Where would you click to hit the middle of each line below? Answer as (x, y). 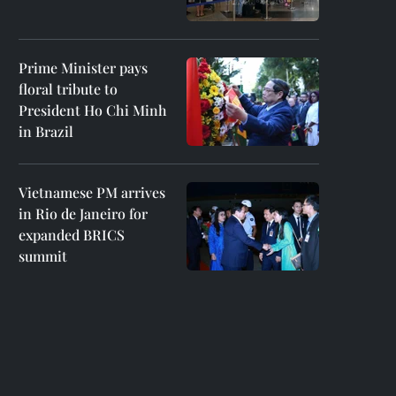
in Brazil (46, 131)
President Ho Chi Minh (93, 110)
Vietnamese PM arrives (92, 192)
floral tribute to (68, 89)
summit (43, 256)
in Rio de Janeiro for (83, 213)
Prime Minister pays (83, 68)
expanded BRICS (72, 235)
